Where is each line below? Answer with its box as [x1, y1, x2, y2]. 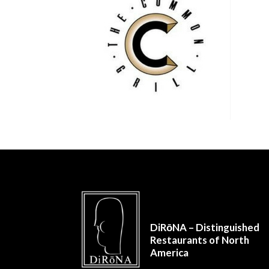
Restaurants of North [150, 234, 250, 247]
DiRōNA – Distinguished [150, 221, 260, 234]
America [150, 246, 189, 259]
